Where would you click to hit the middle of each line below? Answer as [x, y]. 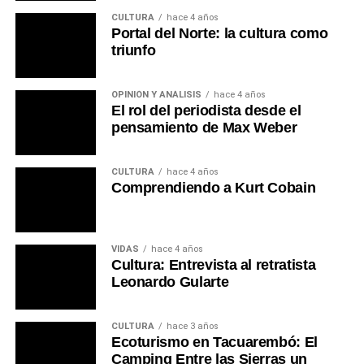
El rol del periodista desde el [206, 111]
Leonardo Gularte [170, 282]
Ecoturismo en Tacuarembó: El [214, 342]
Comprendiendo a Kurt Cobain [213, 188]
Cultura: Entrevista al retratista [213, 265]
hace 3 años [192, 327]
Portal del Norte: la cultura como [219, 34]
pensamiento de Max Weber [204, 128]
